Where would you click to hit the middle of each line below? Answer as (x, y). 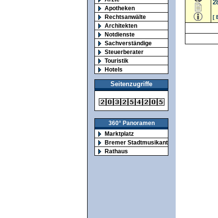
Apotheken (120, 8)
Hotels (114, 69)
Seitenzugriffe (131, 84)
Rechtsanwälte (125, 17)
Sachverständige (128, 43)
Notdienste (120, 34)
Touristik (117, 60)
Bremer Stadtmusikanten (140, 143)
